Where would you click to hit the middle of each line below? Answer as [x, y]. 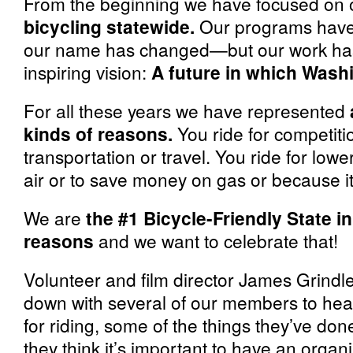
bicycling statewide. [109, 26]
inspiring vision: [87, 72]
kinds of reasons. [98, 134]
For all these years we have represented [187, 110]
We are [55, 217]
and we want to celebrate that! [216, 240]
